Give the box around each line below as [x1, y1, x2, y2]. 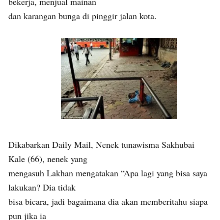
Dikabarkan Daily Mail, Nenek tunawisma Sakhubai [8, 138, 194, 151]
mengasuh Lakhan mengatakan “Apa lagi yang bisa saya [8, 167, 207, 179]
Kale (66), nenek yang [8, 153, 87, 165]
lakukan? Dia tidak [8, 181, 76, 193]
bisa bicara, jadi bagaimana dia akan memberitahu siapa [8, 195, 208, 208]
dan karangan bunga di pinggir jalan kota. [8, 9, 157, 22]
